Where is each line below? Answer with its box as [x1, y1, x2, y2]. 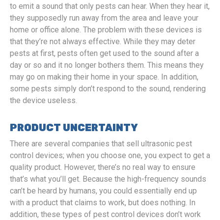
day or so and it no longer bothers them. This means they [10, 60, 204, 70]
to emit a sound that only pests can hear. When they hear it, [10, 1, 210, 11]
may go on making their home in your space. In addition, [10, 72, 198, 82]
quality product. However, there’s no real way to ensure [10, 163, 195, 172]
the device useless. [10, 96, 77, 105]
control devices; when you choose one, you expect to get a [10, 151, 210, 160]
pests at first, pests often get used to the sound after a [10, 49, 199, 58]
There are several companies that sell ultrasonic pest [10, 139, 192, 148]
